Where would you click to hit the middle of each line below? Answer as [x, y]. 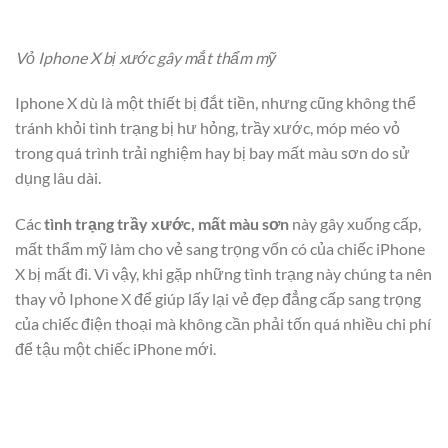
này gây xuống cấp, [355, 224]
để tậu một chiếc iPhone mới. [115, 349]
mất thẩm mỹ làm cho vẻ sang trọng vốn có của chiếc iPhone [220, 249]
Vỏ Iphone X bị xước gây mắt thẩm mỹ [145, 57]
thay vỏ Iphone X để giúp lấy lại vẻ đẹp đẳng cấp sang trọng [218, 299]
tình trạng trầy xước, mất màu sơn [166, 224]
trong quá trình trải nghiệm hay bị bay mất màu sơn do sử [212, 153]
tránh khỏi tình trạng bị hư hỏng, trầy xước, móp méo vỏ [207, 128]
